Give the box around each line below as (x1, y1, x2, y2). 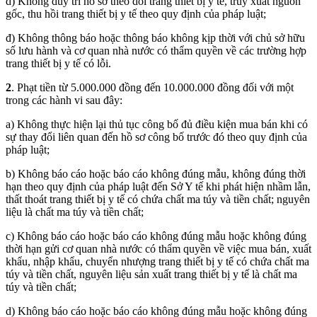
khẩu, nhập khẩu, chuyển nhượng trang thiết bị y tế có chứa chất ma (6, 255, 309, 267)
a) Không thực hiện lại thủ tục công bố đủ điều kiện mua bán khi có (6, 117, 308, 130)
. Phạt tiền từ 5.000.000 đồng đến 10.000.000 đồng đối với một (11, 81, 294, 93)
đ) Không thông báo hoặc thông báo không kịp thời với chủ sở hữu (6, 31, 305, 44)
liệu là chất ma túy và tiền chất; (6, 205, 144, 218)
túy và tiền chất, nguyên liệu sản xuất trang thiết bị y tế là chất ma (6, 267, 297, 280)
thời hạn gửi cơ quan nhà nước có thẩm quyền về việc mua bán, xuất (6, 242, 311, 255)
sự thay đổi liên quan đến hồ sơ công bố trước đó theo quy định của (6, 130, 307, 143)
